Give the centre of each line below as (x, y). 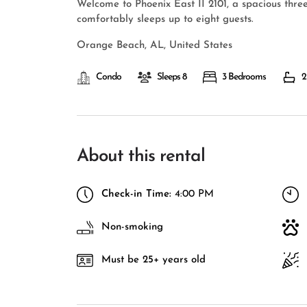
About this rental (141, 157)
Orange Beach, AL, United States (155, 46)
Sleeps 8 (172, 77)
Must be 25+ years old (153, 260)
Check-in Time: (136, 194)
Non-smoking (132, 227)
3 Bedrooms (244, 77)
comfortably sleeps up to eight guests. (165, 20)
